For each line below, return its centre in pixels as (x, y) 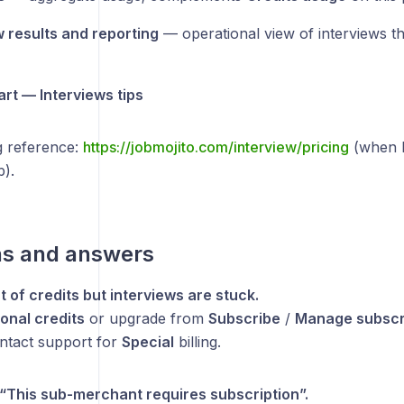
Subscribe (244, 318)
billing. (197, 342)
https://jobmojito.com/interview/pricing (216, 147)
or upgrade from (146, 318)
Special (147, 342)
